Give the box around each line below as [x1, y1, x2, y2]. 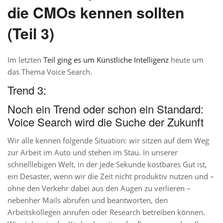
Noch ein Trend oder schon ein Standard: [7, 101, 204, 116]
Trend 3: [7, 82, 46, 98]
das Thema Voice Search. [7, 67, 92, 77]
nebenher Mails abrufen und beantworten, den [7, 195, 168, 205]
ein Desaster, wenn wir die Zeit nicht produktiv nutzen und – [7, 171, 214, 181]
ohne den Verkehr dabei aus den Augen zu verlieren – [7, 183, 191, 193]
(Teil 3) [7, 22, 54, 44]
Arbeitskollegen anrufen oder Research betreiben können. [7, 207, 205, 217]
